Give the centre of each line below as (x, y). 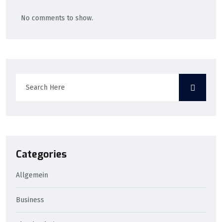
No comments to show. (57, 18)
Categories (41, 155)
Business (30, 200)
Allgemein (32, 175)
